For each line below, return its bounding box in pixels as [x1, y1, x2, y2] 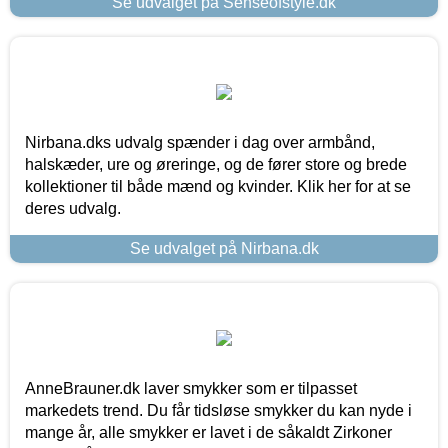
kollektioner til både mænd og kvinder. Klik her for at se [25, 178, 411, 196]
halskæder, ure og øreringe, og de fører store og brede [25, 156, 407, 174]
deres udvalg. [25, 200, 121, 218]
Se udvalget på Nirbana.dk [129, 240, 319, 258]
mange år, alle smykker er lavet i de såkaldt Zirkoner [25, 424, 392, 442]
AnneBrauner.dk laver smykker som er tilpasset [25, 380, 357, 398]
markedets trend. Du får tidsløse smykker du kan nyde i [25, 402, 412, 420]
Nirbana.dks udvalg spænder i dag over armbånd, [25, 134, 375, 152]
